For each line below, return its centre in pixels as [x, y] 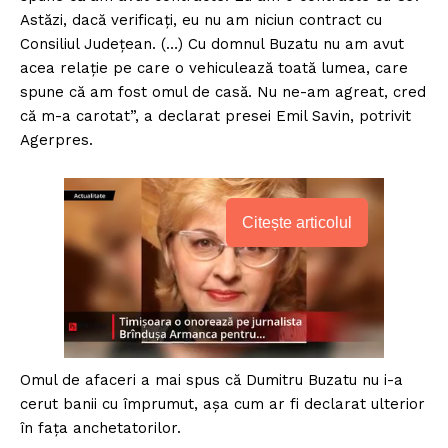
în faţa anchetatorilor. [100, 428]
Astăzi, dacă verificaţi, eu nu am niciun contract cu [201, 20]
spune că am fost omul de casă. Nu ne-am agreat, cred [223, 92]
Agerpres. [56, 140]
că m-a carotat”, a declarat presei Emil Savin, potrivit [215, 116]
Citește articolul [297, 223]
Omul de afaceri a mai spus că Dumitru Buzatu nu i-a [211, 380]
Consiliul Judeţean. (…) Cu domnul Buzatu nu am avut [212, 44]
